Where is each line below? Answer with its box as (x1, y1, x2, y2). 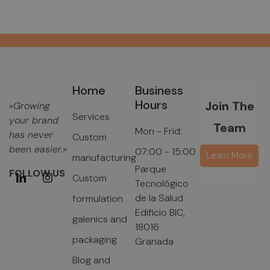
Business (135, 83, 183, 99)
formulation (72, 192, 123, 206)
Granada (135, 235, 174, 248)
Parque (135, 163, 166, 176)
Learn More (206, 149, 253, 162)
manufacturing (72, 151, 136, 165)
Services (72, 110, 110, 124)
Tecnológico (135, 177, 189, 190)
